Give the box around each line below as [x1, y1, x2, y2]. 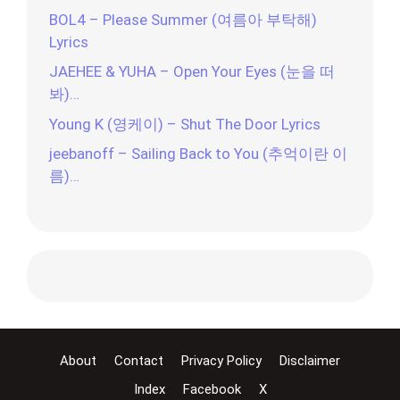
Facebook [182, 381, 241, 398]
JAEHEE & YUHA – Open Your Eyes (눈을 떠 [49, 62, 335, 81]
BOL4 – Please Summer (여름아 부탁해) [49, 10, 317, 29]
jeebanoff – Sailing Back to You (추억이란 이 [49, 145, 347, 163]
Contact [114, 353, 163, 370]
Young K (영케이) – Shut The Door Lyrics [49, 114, 321, 133]
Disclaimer [279, 353, 340, 370]
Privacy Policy [181, 353, 262, 370]
